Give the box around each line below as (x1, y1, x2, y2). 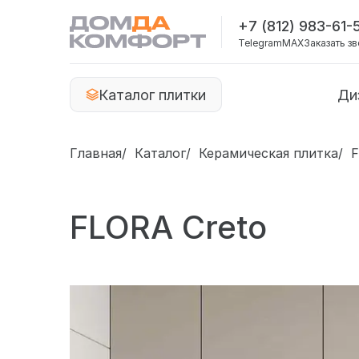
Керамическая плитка (199, 145, 338, 161)
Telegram (238, 36, 282, 49)
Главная (70, 145, 122, 161)
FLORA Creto (70, 208, 267, 247)
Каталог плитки (99, 86, 206, 103)
